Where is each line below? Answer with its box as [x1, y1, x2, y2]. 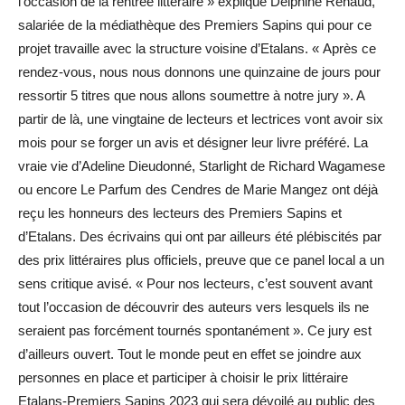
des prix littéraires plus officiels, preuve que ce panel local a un [18, 252, 384, 268]
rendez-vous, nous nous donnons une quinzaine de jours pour [18, 64, 381, 80]
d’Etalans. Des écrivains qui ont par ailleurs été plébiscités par [18, 229, 381, 244]
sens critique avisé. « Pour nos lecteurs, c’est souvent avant [18, 276, 372, 291]
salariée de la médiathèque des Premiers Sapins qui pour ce [18, 17, 372, 33]
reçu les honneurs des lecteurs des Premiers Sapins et [18, 205, 342, 221]
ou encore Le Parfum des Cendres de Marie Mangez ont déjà [18, 182, 378, 197]
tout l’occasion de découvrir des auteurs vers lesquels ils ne [18, 299, 369, 315]
